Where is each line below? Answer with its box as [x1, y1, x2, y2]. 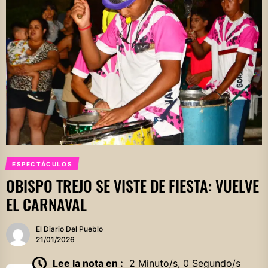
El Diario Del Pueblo [36, 224, 103, 233]
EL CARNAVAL [6, 193, 87, 216]
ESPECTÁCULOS [11, 160, 73, 167]
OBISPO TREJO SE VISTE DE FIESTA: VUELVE [6, 174, 259, 197]
